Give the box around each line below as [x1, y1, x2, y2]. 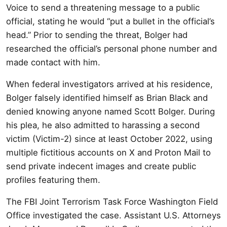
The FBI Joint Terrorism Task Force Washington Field [6, 196, 218, 207]
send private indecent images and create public [6, 161, 196, 171]
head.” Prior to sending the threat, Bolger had [6, 29, 187, 40]
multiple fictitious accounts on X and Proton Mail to [6, 147, 211, 158]
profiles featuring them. [6, 174, 100, 185]
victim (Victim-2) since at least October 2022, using [6, 133, 212, 144]
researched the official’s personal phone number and [6, 43, 217, 54]
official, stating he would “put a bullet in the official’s [6, 16, 215, 26]
